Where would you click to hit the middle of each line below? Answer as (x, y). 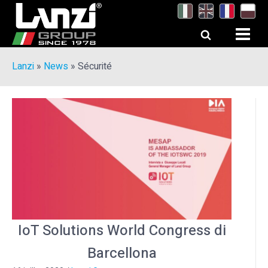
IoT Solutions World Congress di (122, 230)
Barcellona (122, 253)
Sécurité (95, 66)
